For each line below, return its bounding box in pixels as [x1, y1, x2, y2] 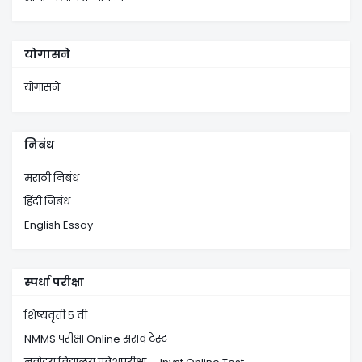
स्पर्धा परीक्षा [24, 274, 84, 290]
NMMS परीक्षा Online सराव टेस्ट [24, 331, 167, 347]
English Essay [24, 217, 93, 233]
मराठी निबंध [24, 170, 79, 186]
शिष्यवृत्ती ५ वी [24, 308, 87, 323]
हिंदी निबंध [24, 194, 70, 209]
